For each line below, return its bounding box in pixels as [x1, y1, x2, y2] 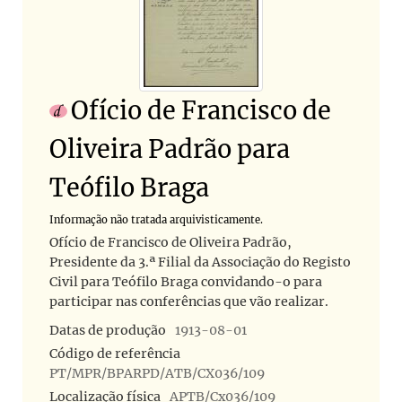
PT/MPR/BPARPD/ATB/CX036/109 [49, 365, 265, 382]
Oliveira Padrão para [49, 134, 290, 165]
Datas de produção [49, 322, 166, 339]
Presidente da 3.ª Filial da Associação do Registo [49, 254, 351, 271]
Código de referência [49, 345, 180, 363]
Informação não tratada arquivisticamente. [49, 214, 263, 227]
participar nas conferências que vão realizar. [49, 293, 328, 310]
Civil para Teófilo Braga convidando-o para [49, 274, 322, 291]
